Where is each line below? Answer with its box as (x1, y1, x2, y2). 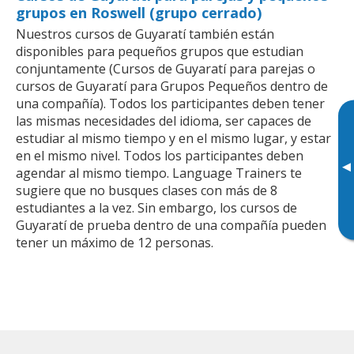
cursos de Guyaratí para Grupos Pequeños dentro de (16, 77, 328, 95)
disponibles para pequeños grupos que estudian (16, 42, 303, 60)
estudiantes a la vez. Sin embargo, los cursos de (16, 198, 297, 217)
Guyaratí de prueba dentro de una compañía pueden (16, 216, 326, 234)
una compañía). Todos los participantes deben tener (16, 94, 325, 112)
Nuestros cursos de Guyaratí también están (16, 24, 274, 43)
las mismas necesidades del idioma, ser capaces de (16, 111, 311, 130)
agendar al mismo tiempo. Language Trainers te (16, 164, 302, 182)
